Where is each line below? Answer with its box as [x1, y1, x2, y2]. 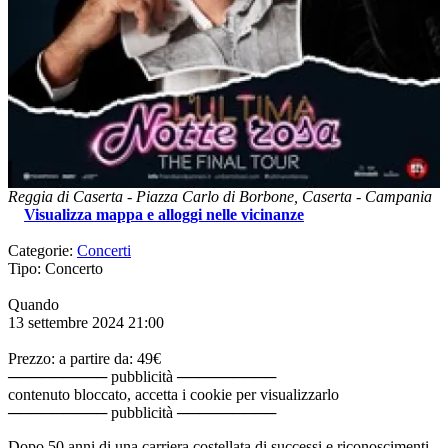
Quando [8, 295, 59, 313]
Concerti [77, 241, 131, 259]
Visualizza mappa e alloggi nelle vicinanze [24, 205, 304, 223]
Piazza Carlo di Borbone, [136, 187, 302, 205]
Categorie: [8, 241, 77, 259]
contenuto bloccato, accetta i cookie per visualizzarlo [8, 385, 339, 403]
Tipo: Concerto [8, 259, 103, 277]
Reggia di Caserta [8, 187, 123, 205]
